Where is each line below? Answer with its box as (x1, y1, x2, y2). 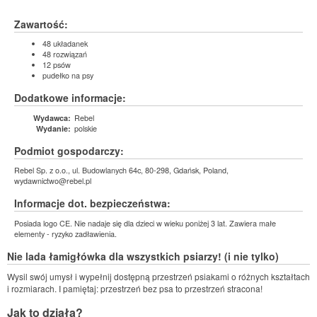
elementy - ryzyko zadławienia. (14, 227, 117, 239)
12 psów (42, 59, 71, 70)
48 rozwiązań (42, 48, 87, 59)
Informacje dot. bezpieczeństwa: (14, 196, 171, 210)
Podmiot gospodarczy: (14, 143, 124, 158)
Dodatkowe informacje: (14, 91, 126, 105)
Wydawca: (33, 112, 71, 123)
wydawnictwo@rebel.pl (14, 175, 91, 186)
